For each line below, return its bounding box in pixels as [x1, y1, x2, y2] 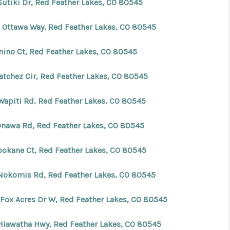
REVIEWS [108, 83, 199, 101]
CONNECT [104, 115, 199, 133]
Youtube [136, 142, 164, 150]
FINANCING [86, 18, 199, 36]
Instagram [57, 142, 95, 150]
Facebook [11, 142, 45, 150]
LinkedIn [167, 142, 197, 150]
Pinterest [99, 142, 132, 150]
